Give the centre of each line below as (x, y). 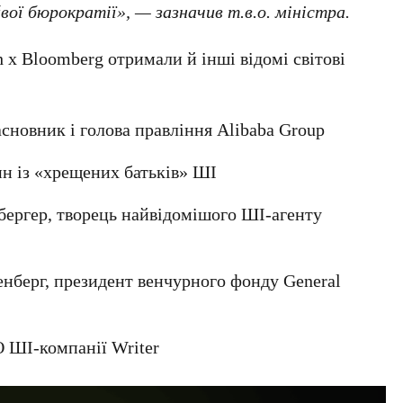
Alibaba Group (271, 129)
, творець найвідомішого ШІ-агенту (185, 213)
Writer (136, 346)
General (313, 280)
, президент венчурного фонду (165, 280)
